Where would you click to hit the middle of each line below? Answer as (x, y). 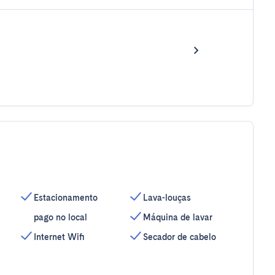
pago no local (60, 217)
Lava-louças (167, 198)
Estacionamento (65, 198)
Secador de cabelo (180, 237)
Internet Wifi (59, 237)
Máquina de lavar (178, 217)
